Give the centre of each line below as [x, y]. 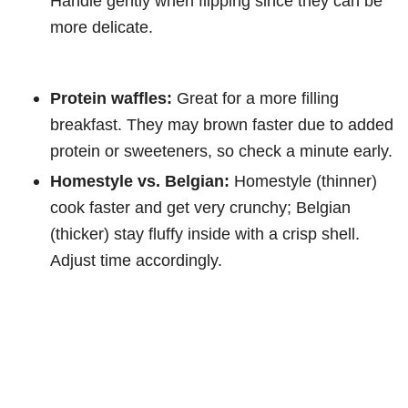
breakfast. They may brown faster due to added [222, 125]
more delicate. [102, 27]
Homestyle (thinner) [303, 181]
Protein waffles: [111, 98]
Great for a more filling [255, 98]
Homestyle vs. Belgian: [140, 181]
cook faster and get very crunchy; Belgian [200, 208]
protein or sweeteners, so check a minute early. [221, 151]
